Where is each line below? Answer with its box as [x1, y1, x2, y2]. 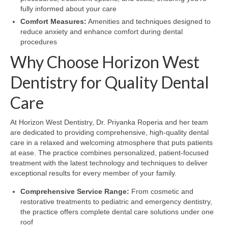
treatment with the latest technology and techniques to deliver [10, 158, 208, 167]
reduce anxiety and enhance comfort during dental [20, 27, 183, 36]
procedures [20, 37, 57, 46]
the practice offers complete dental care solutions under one [20, 207, 214, 216]
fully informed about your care [20, 4, 117, 13]
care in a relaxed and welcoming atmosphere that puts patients [10, 138, 213, 147]
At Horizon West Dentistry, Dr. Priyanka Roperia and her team [10, 118, 208, 126]
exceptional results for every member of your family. [10, 168, 177, 177]
